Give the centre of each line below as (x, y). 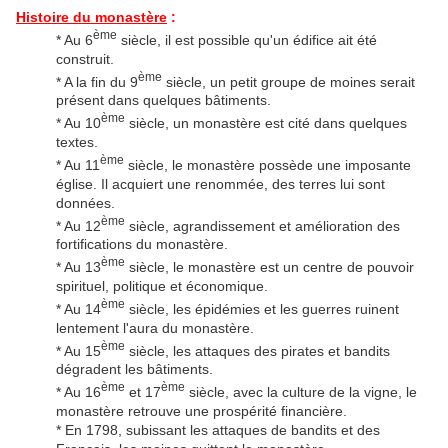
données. (85, 202)
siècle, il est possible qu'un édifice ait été (247, 39)
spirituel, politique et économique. (162, 286)
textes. (77, 142)
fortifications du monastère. (142, 244)
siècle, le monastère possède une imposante (267, 164)
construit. (85, 58)
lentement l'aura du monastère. (155, 327)
